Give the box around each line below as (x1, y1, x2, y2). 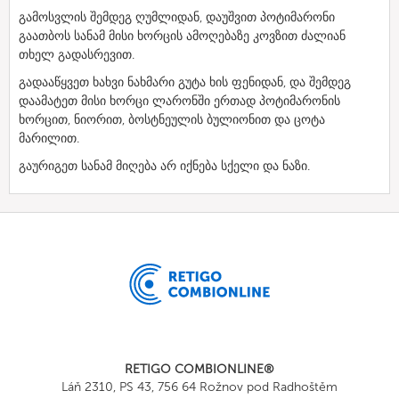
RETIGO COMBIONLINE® (124, 361, 274, 377)
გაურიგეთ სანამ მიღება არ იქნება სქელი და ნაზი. (19, 158, 310, 174)
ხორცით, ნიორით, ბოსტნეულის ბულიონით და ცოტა (19, 111, 325, 127)
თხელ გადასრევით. (19, 46, 134, 62)
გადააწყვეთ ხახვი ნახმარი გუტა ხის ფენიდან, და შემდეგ (19, 74, 351, 90)
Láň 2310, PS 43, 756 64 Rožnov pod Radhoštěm (61, 379, 338, 395)
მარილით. (19, 130, 79, 146)
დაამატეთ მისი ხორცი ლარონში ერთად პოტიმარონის (19, 93, 340, 109)
